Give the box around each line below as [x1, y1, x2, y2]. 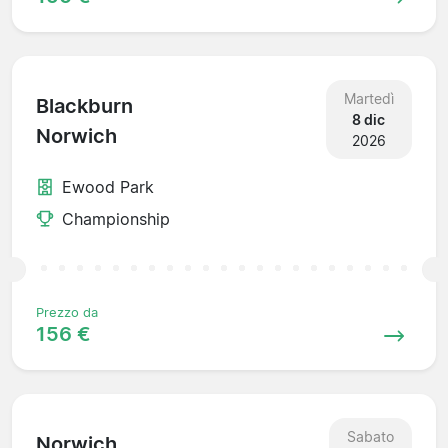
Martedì [343, 89, 394, 107]
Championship [62, 208, 170, 229]
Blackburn [36, 94, 133, 119]
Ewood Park [62, 176, 154, 197]
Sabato [346, 427, 394, 445]
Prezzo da [36, 304, 98, 320]
